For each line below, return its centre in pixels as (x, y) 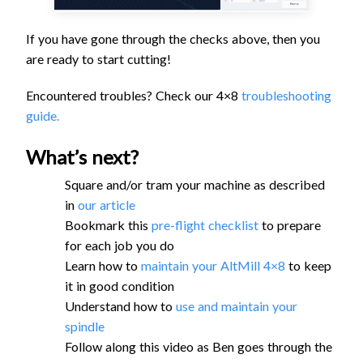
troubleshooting (286, 95)
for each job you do (120, 245)
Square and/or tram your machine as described (195, 184)
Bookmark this (108, 224)
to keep (310, 265)
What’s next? (82, 156)
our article (107, 204)
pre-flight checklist (205, 224)
